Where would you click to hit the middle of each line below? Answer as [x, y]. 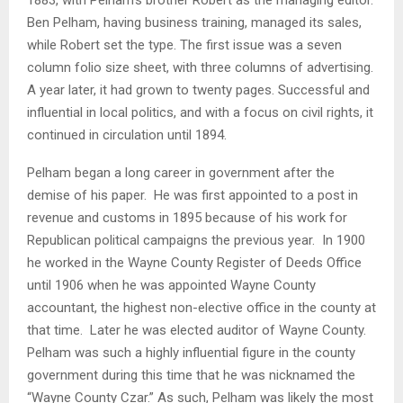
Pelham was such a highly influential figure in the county [191, 352]
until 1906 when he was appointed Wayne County [171, 285]
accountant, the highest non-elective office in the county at [201, 307]
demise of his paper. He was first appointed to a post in [193, 195]
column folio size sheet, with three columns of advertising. [200, 67]
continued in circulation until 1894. [127, 134]
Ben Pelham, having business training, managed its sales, [194, 22]
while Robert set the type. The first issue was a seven [184, 45]
